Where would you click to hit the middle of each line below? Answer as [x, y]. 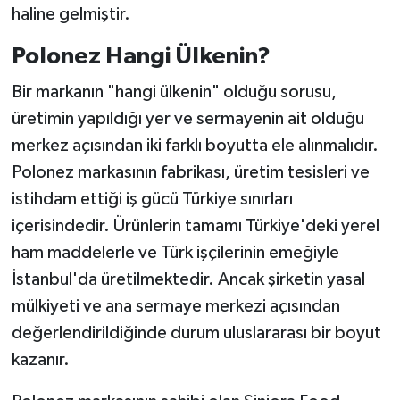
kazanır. [40, 359]
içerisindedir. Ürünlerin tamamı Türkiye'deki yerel [195, 225]
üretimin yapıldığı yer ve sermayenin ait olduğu [187, 118]
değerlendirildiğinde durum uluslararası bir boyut [196, 333]
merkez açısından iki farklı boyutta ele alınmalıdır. [195, 145]
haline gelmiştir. [71, 15]
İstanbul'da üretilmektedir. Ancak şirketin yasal [188, 279]
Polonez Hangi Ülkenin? [141, 57]
